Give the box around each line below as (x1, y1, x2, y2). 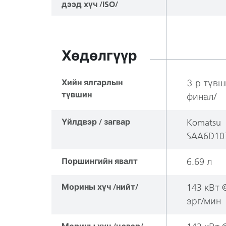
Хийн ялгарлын (62, 78, 123, 87)
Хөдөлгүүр (62, 47, 137, 64)
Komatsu (187, 117, 221, 128)
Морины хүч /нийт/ (62, 182, 138, 192)
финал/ (187, 91, 216, 102)
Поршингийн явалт (62, 156, 138, 166)
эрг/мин (187, 196, 221, 207)
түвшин (62, 90, 92, 99)
